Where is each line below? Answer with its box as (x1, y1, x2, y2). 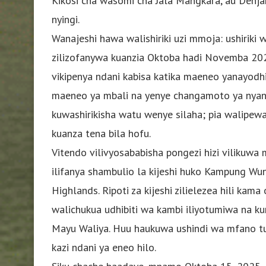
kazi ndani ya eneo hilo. (52, 240, 156, 254)
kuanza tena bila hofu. (52, 126, 151, 140)
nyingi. (52, 12, 80, 26)
